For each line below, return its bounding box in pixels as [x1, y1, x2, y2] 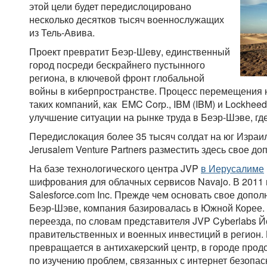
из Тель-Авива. [29, 26, 97, 40]
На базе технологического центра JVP [29, 162, 201, 176]
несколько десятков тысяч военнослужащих [29, 13, 224, 27]
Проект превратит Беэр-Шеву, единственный [29, 45, 230, 59]
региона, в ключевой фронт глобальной [29, 71, 204, 85]
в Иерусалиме [201, 162, 264, 176]
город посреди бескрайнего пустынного [29, 58, 205, 72]
